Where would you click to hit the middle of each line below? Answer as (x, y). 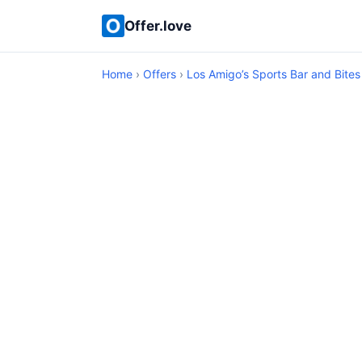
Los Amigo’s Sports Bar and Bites (274, 74)
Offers (160, 74)
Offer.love (158, 25)
